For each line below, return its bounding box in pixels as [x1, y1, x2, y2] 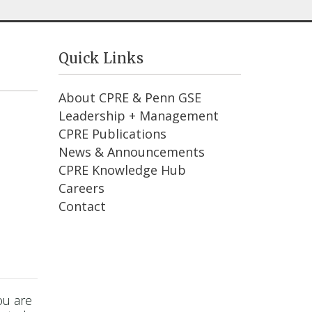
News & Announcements [58, 143, 205, 160]
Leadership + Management [58, 107, 219, 124]
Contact [58, 197, 106, 214]
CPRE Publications [58, 125, 166, 142]
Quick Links [58, 49, 143, 67]
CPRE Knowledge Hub [58, 161, 186, 178]
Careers [58, 179, 104, 196]
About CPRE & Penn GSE [58, 88, 201, 106]
